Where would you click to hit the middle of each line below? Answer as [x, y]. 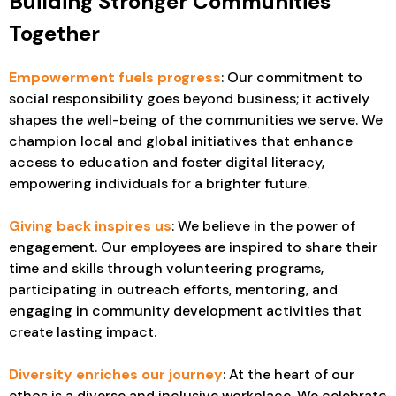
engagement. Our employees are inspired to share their [193, 247]
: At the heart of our [289, 375]
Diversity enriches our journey [116, 375]
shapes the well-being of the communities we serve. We [196, 120]
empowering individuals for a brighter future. [159, 184]
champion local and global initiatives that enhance [181, 141]
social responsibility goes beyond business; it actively [189, 99]
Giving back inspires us [90, 226]
